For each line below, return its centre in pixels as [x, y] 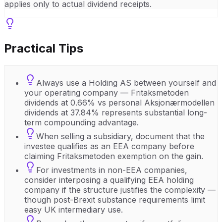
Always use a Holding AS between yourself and [126, 83]
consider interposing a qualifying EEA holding [109, 180]
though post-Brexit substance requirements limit [115, 199]
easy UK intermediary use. [74, 209]
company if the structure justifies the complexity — [120, 190]
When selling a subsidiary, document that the [120, 136]
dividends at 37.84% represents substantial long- [116, 112]
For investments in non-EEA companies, [112, 170]
